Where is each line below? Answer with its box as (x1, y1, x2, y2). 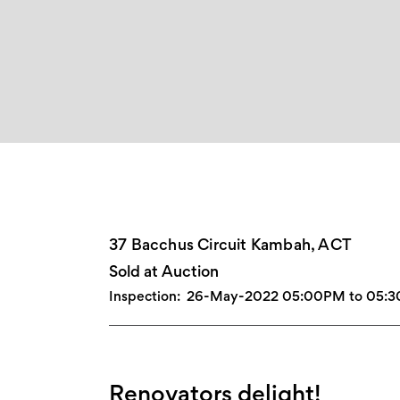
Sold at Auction (109, 261, 219, 280)
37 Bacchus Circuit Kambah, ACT (109, 234, 352, 254)
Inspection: (109, 287, 180, 304)
